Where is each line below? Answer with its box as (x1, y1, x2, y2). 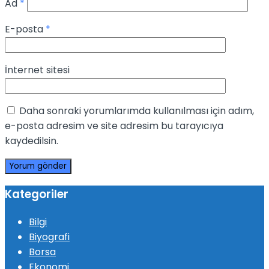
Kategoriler (5, 186, 68, 203)
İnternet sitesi (5, 63, 70, 77)
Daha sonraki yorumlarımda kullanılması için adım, (19, 104, 254, 118)
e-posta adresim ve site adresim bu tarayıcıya (5, 119, 223, 133)
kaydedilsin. (5, 134, 58, 148)
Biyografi (29, 229, 70, 244)
